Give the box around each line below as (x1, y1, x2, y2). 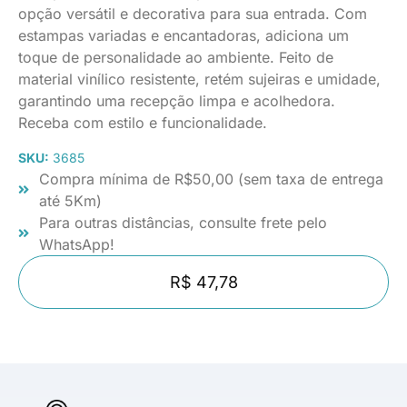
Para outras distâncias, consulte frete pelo (38, 213, 327, 233)
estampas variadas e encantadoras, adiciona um (18, 25, 349, 45)
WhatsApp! (38, 235, 114, 254)
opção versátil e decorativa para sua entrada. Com (18, 4, 367, 23)
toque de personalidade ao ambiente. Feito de (18, 47, 333, 66)
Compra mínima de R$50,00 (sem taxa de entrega (38, 170, 383, 189)
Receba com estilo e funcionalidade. (18, 113, 267, 132)
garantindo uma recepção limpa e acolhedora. (18, 91, 335, 110)
